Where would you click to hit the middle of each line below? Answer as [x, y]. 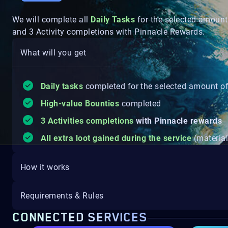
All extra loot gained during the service [116, 138]
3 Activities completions [87, 121]
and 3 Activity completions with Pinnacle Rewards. [109, 32]
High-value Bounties [81, 104]
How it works [45, 167]
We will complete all [52, 20]
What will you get [53, 52]
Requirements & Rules [62, 195]
